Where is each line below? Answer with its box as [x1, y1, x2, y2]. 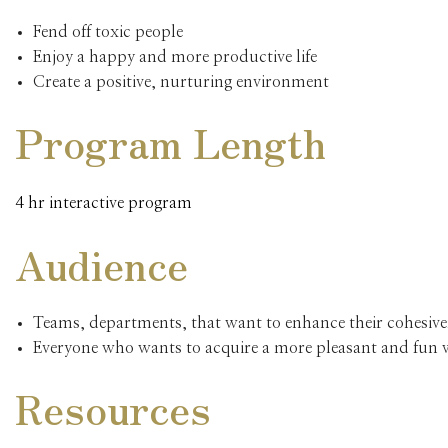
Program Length [15, 113, 326, 172]
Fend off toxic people [32, 24, 183, 41]
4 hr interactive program [15, 195, 192, 212]
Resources [15, 379, 211, 438]
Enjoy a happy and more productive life [32, 49, 317, 66]
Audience [15, 235, 188, 294]
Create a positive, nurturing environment [32, 74, 329, 91]
